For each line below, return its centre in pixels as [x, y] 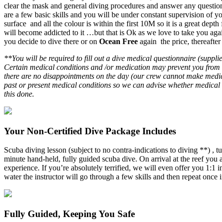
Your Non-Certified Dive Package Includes [90, 131]
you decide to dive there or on [52, 41]
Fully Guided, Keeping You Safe [69, 214]
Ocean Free [118, 41]
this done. [19, 94]
